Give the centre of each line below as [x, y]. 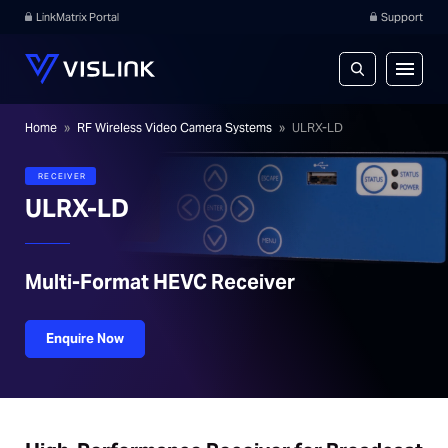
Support [402, 17]
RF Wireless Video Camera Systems [174, 127]
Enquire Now [85, 338]
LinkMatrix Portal [77, 17]
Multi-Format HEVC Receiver [160, 282]
